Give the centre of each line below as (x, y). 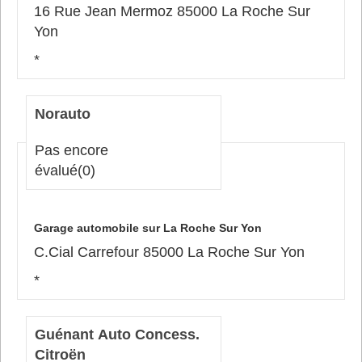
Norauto (63, 114)
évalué (56, 170)
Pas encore (72, 150)
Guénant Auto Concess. (117, 334)
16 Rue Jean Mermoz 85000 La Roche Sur (172, 11)
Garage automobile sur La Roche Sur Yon (148, 227)
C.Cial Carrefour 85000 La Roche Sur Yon (169, 252)
